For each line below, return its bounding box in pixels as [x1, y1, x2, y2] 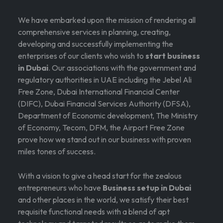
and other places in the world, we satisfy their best [18, 195, 189, 205]
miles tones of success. [18, 146, 96, 157]
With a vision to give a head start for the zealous [18, 171, 182, 181]
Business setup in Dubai [103, 183, 191, 193]
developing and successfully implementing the [18, 39, 173, 49]
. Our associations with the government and [48, 63, 196, 73]
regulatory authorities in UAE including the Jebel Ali [18, 75, 192, 85]
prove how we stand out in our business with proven [18, 134, 191, 145]
